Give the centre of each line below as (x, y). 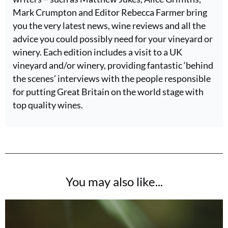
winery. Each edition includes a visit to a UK (97, 52)
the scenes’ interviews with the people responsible (112, 78)
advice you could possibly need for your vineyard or (113, 39)
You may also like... (114, 181)
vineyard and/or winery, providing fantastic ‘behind (113, 65)
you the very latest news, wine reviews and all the (109, 25)
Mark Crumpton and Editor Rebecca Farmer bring (110, 12)
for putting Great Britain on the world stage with (108, 92)
